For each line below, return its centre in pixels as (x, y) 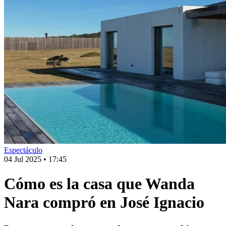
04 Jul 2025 (23, 159)
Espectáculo (23, 150)
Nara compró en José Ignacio (104, 203)
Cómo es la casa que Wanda (99, 184)
